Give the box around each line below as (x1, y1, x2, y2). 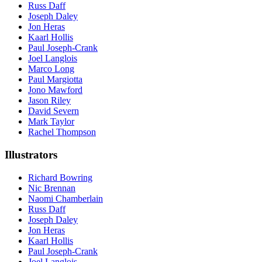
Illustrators (5, 148, 57, 161)
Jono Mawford (28, 85, 82, 95)
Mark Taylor (28, 116, 74, 127)
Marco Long (28, 64, 74, 74)
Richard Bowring (28, 172, 92, 182)
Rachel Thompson (28, 127, 96, 137)
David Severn (28, 106, 79, 116)
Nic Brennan (28, 182, 75, 193)
